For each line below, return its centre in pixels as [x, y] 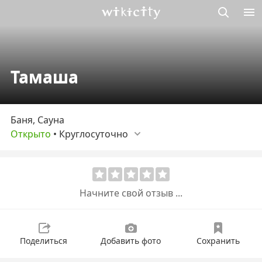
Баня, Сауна [37, 120]
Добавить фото [131, 241]
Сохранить [218, 241]
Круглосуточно [94, 134]
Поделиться [44, 241]
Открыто [31, 134]
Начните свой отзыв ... [131, 193]
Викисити [123, 26]
